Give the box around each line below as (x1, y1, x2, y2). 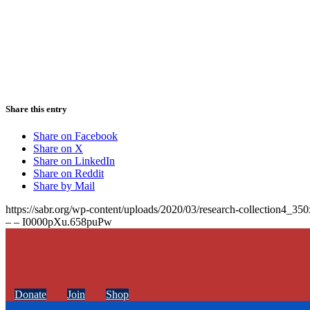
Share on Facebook (33, 129, 118, 142)
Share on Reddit (33, 167, 104, 179)
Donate (15, 288, 46, 300)
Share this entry (6, 103, 67, 114)
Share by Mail (33, 179, 95, 192)
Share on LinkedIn (33, 154, 115, 167)
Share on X (33, 142, 83, 154)
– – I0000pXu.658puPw (6, 215, 112, 228)
